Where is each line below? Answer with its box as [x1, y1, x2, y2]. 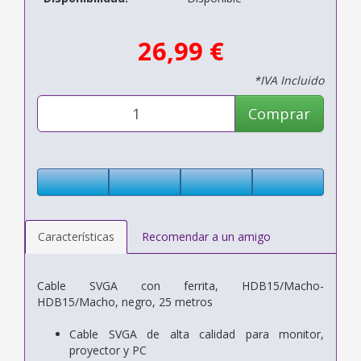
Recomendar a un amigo [142, 228, 271, 244]
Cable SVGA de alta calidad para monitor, [69, 326, 324, 342]
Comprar [248, 103, 310, 123]
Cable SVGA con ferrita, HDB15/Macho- [37, 277, 324, 293]
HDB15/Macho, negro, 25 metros [37, 293, 213, 309]
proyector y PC [69, 342, 147, 358]
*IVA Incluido [254, 72, 324, 88]
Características [38, 228, 114, 244]
